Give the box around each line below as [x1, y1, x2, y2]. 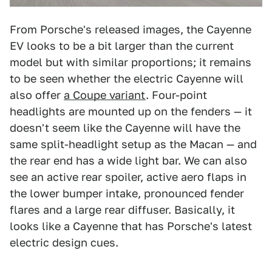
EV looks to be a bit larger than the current [10, 39, 234, 53]
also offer [10, 89, 64, 102]
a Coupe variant [64, 89, 146, 102]
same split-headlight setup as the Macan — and [10, 138, 257, 151]
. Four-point [146, 89, 207, 102]
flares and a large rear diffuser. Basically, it [10, 203, 235, 217]
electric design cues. [10, 236, 118, 250]
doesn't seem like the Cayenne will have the [10, 121, 240, 135]
